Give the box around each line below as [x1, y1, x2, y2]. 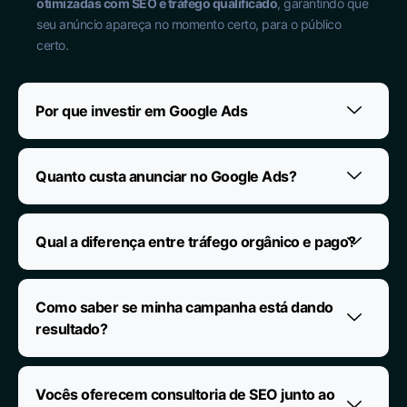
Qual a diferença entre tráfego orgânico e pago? [35, 233, 356, 252]
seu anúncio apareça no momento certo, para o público [36, 16, 341, 33]
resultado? [35, 320, 107, 339]
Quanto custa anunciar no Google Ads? [35, 167, 296, 186]
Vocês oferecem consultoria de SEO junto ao [35, 385, 334, 404]
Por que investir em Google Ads [35, 102, 247, 121]
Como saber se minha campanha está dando [35, 298, 333, 317]
